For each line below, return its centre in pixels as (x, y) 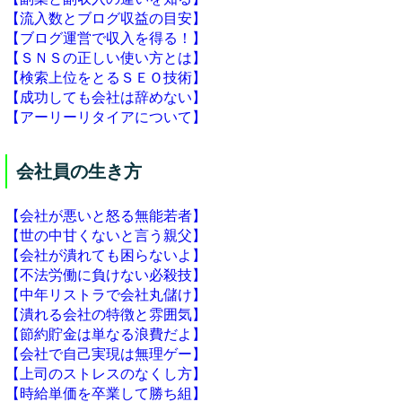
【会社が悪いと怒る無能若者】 (106, 216)
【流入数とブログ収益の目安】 (106, 18)
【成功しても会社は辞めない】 (106, 97)
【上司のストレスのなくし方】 (106, 374)
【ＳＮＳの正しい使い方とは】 (106, 58)
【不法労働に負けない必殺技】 (106, 275)
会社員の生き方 (79, 171)
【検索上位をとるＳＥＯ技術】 (106, 78)
